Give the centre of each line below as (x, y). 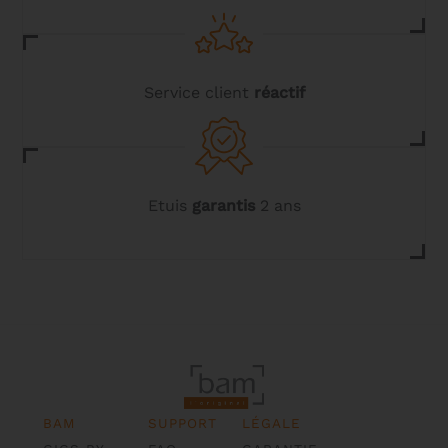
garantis (223, 206)
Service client (198, 93)
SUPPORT (182, 422)
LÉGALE (271, 422)
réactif (279, 93)
